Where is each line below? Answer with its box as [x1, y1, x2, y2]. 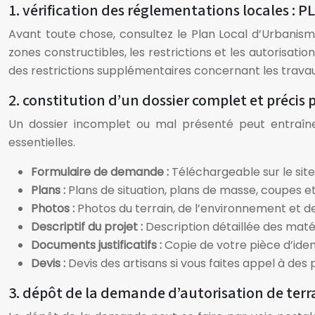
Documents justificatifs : [31, 237, 165, 253]
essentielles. [8, 134, 75, 150]
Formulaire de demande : [31, 164, 172, 180]
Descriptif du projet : [31, 219, 146, 235]
